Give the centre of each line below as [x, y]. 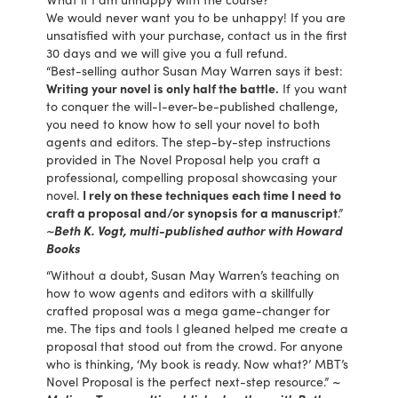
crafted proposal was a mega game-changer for [188, 310]
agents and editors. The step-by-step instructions [189, 141]
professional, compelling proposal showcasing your [192, 176]
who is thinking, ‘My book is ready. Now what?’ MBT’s [198, 363]
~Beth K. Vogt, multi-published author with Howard [195, 230]
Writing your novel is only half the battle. [163, 88]
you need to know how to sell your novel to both [183, 123]
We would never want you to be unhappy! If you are [196, 16]
